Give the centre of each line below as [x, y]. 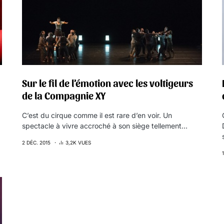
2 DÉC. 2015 [36, 142]
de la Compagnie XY [64, 95]
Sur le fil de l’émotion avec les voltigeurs [107, 83]
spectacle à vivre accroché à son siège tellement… [105, 126]
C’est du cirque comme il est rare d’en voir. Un [97, 115]
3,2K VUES [78, 142]
